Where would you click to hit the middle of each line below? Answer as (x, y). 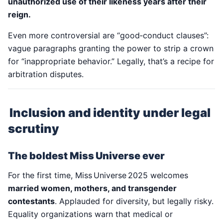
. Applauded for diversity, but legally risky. (134, 201)
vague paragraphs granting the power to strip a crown (111, 49)
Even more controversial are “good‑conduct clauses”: (108, 36)
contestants (31, 201)
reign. (19, 15)
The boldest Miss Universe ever (86, 156)
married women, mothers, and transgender (92, 188)
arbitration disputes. (46, 74)
